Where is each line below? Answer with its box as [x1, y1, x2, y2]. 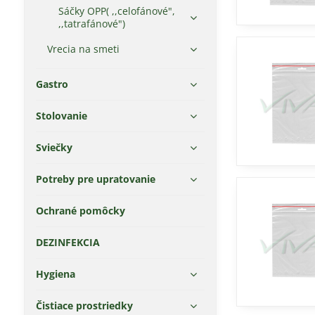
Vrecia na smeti [46, 42, 120, 56]
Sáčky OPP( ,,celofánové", [58, 4, 175, 18]
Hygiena [35, 267, 75, 281]
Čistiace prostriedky [35, 299, 133, 312]
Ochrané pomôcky [35, 204, 125, 217]
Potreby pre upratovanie [35, 172, 155, 186]
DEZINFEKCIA [35, 236, 100, 249]
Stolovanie [35, 109, 87, 122]
